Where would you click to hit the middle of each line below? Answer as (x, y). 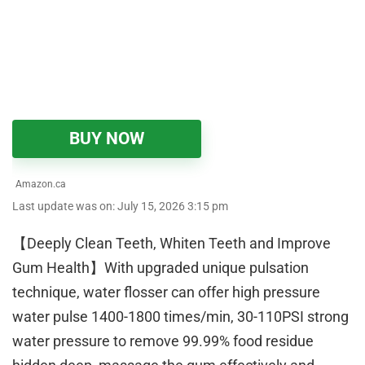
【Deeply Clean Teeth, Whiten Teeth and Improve (172, 244)
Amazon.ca (40, 185)
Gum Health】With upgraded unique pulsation (161, 268)
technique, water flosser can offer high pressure (166, 292)
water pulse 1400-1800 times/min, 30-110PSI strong (180, 317)
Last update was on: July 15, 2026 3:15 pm (120, 207)
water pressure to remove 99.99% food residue (163, 341)
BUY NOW (107, 139)
